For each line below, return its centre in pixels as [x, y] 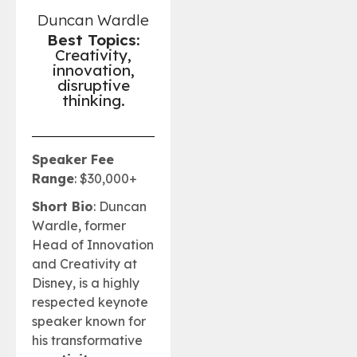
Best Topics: [93, 39]
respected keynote [90, 302]
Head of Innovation [93, 245]
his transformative [87, 341]
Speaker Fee [73, 159]
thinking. [93, 100]
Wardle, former [79, 226]
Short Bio [63, 207]
